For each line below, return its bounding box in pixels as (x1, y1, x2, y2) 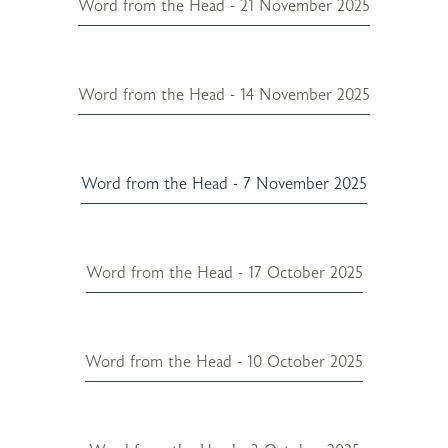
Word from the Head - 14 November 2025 (78, 85, 370, 104)
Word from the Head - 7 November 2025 (81, 174, 367, 193)
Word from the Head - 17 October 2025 (85, 263, 363, 282)
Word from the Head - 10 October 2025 (85, 352, 363, 371)
